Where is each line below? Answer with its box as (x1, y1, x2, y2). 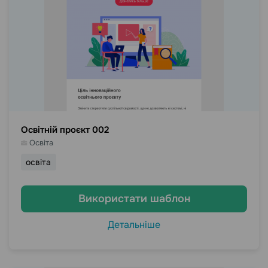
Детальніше (108, 218, 160, 231)
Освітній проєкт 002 (21, 124, 109, 136)
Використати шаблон (78, 192, 190, 205)
